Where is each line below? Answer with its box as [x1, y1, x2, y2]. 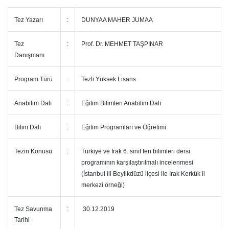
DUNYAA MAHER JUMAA [81, 16, 153, 24]
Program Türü [14, 76, 53, 83]
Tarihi [14, 216, 31, 223]
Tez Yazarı [14, 16, 43, 24]
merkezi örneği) [81, 181, 125, 189]
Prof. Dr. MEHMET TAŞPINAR [81, 40, 163, 48]
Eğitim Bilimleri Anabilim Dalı [81, 100, 161, 107]
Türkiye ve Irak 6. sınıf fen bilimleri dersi [81, 148, 190, 155]
